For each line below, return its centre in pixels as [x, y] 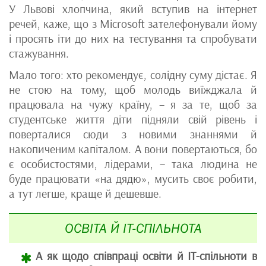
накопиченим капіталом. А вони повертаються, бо [133, 149]
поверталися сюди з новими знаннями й [133, 134]
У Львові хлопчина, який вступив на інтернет [133, 9]
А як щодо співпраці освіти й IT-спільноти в [146, 256]
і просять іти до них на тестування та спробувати [133, 39]
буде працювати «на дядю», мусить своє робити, [133, 179]
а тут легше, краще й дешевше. [85, 194]
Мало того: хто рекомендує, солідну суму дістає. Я [133, 75]
